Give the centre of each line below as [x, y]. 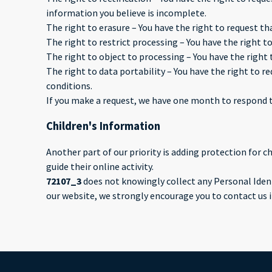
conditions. [69, 85]
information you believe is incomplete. [126, 12]
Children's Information [103, 126]
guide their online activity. [100, 167]
